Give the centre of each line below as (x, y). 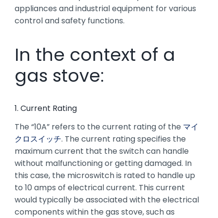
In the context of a (95, 54)
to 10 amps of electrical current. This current (100, 187)
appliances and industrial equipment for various (105, 8)
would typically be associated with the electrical (107, 200)
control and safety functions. (69, 20)
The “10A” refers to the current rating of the (99, 127)
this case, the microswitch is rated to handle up (105, 175)
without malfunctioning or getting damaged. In (103, 163)
